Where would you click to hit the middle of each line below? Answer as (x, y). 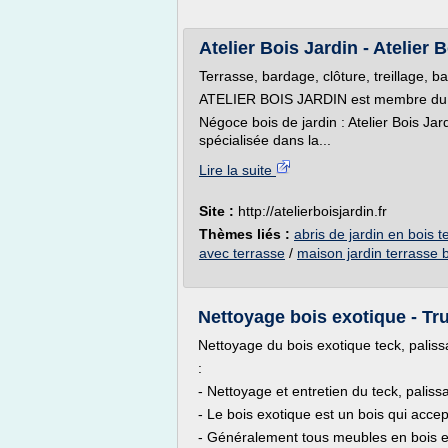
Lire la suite (237, 170)
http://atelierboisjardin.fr (312, 211)
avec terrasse (242, 253)
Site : (218, 211)
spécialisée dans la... (265, 140)
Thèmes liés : (246, 234)
